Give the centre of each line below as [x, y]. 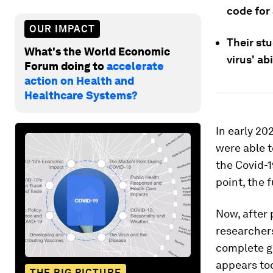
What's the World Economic [97, 51]
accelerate [135, 66]
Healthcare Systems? [81, 95]
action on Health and [79, 80]
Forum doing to [66, 66]
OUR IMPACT [62, 29]
